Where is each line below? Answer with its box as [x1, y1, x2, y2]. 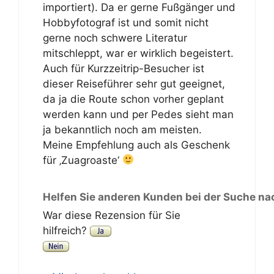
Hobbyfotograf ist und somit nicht [42, 16, 209, 29]
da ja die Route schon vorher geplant [42, 92, 224, 105]
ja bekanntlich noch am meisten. [42, 123, 202, 136]
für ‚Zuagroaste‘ [42, 154, 122, 166]
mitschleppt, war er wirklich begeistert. [42, 46, 234, 59]
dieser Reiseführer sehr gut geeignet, [42, 77, 225, 90]
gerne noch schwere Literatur [42, 31, 187, 44]
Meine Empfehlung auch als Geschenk [42, 138, 230, 151]
